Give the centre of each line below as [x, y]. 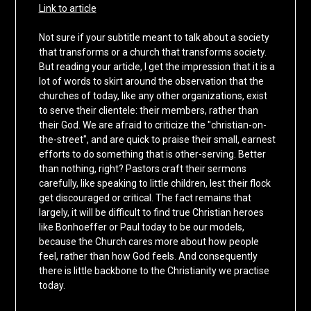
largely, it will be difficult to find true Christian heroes [151, 213]
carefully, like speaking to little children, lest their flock [154, 184]
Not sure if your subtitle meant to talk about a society [154, 38]
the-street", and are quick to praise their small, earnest [157, 140]
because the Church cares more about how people [149, 242]
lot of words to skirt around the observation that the [151, 82]
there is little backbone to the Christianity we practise [154, 271]
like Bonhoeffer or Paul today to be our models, [141, 227]
